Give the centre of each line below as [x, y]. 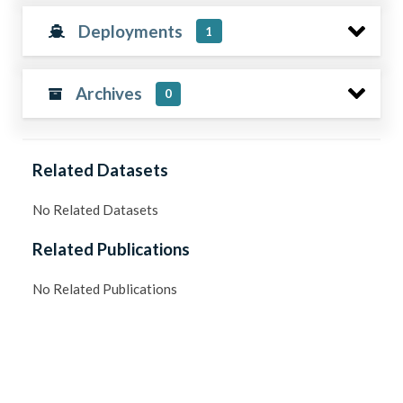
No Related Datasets [96, 209]
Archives [108, 93]
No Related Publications [105, 288]
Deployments [131, 31]
